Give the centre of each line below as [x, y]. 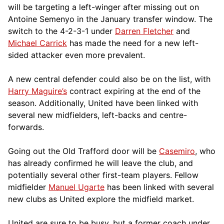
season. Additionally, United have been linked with [103, 103]
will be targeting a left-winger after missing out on [103, 7]
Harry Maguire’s [37, 91]
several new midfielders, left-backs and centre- [97, 115]
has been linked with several [159, 187]
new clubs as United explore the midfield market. [101, 199]
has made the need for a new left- [133, 43]
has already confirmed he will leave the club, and [100, 163]
